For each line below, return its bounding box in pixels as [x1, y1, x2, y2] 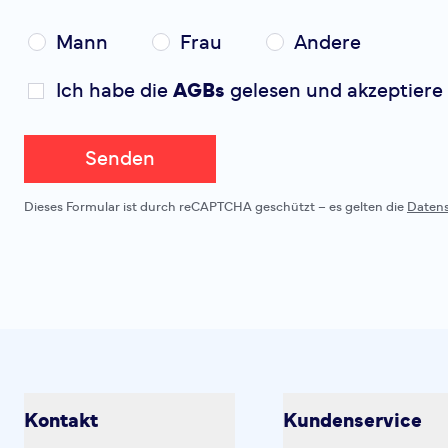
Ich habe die [56, 81, 173, 101]
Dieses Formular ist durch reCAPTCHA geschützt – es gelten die [24, 201, 407, 214]
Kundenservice [283, 411, 423, 431]
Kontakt [24, 411, 98, 431]
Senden [85, 149, 155, 169]
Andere [294, 33, 361, 53]
